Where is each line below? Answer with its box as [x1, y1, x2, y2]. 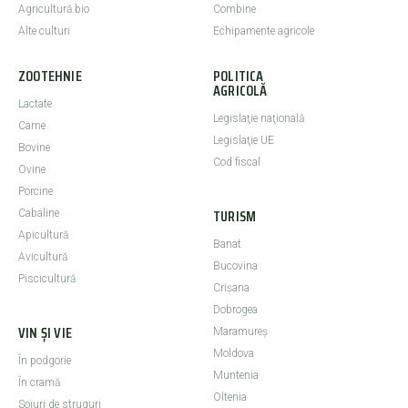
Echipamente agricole [213, 25, 314, 38]
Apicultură [18, 229, 68, 242]
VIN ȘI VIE [18, 321, 72, 345]
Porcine [18, 185, 53, 199]
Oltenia [213, 391, 247, 404]
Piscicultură [18, 272, 76, 286]
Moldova [213, 347, 254, 361]
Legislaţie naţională [213, 112, 304, 126]
